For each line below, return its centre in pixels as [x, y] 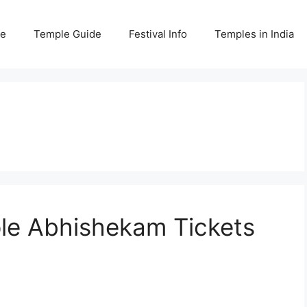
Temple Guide [67, 34]
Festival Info [158, 34]
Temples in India [254, 34]
